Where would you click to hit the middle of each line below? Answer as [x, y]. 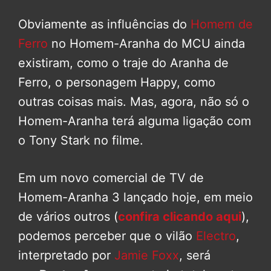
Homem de [222, 24]
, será [195, 256]
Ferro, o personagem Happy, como [117, 83]
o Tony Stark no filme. [81, 141]
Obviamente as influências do [104, 24]
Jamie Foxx [147, 256]
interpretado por [66, 256]
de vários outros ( [68, 217]
